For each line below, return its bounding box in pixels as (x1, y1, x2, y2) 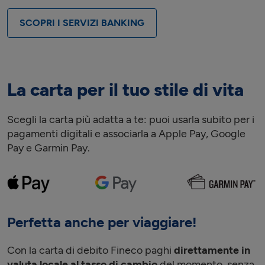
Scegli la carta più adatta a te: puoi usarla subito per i (7, 112, 254, 126)
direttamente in (174, 243, 250, 257)
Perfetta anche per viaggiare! (7, 213, 196, 231)
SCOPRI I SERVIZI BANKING (20, 17, 144, 28)
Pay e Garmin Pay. (7, 141, 90, 154)
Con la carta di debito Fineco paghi (7, 243, 174, 257)
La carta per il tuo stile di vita (7, 78, 244, 101)
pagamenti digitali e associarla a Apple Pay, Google (7, 127, 245, 140)
